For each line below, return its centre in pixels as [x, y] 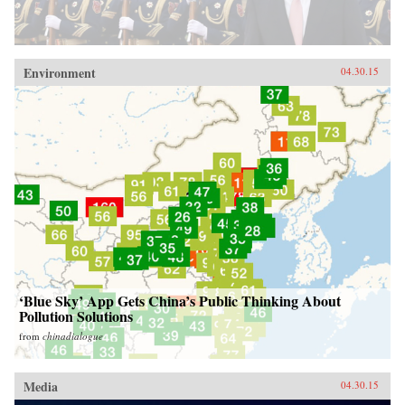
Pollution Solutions [76, 316]
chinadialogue [73, 335]
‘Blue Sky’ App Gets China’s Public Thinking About [180, 300]
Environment [60, 72]
